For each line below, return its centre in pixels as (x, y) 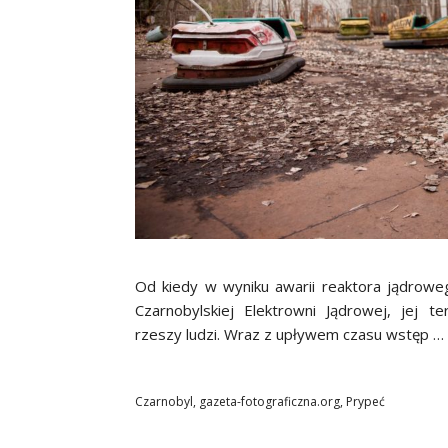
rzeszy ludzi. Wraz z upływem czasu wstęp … (289, 334)
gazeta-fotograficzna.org (269, 402)
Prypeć (365, 402)
